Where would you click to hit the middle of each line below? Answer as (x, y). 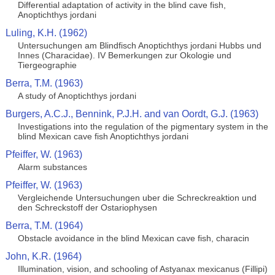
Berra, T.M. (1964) (44, 226)
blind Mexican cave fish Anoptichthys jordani (103, 136)
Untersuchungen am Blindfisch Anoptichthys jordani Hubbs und (139, 45)
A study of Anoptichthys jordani (77, 96)
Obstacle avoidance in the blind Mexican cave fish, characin (133, 238)
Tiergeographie (47, 65)
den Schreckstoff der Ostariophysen (87, 207)
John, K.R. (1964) (43, 256)
